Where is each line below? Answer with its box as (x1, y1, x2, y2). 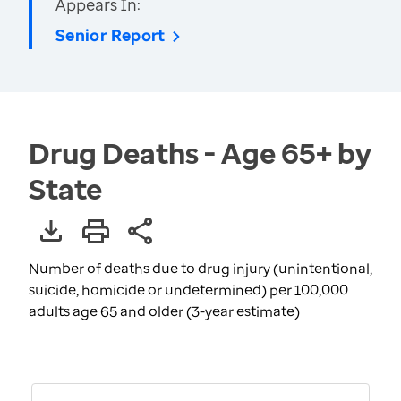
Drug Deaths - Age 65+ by (29, 133, 371, 172)
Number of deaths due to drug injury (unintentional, (29, 259, 372, 278)
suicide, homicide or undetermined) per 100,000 (29, 280, 348, 300)
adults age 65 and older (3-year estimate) (29, 302, 300, 321)
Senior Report (55, 24, 166, 46)
